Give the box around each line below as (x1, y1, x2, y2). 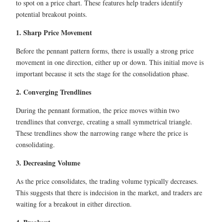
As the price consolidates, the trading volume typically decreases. (16, 176, 198, 186)
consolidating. (16, 139, 55, 149)
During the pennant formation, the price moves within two (16, 105, 179, 115)
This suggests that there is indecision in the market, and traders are (16, 187, 202, 197)
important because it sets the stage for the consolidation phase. (16, 68, 189, 78)
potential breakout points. (16, 9, 87, 19)
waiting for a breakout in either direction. (16, 199, 132, 209)
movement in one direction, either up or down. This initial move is (16, 57, 204, 67)
